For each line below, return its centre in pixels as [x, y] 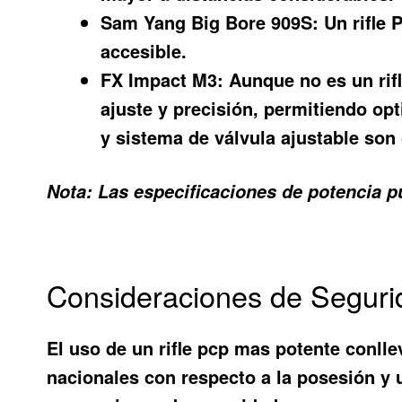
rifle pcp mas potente [250, 348]
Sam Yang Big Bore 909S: [210, 22]
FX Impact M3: [162, 79]
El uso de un [103, 348]
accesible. [144, 50]
